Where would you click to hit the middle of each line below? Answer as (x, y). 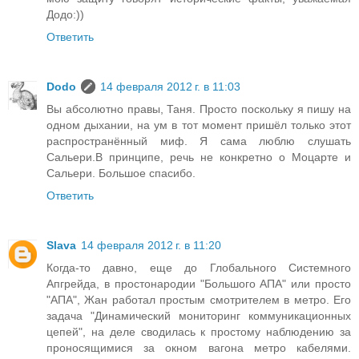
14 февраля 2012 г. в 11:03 (170, 86)
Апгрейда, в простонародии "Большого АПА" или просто (199, 283)
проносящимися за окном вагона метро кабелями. (199, 347)
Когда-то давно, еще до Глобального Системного (199, 267)
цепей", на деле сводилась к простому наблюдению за (199, 331)
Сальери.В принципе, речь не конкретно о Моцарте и (199, 157)
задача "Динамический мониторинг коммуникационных (199, 315)
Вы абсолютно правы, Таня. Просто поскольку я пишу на (199, 109)
